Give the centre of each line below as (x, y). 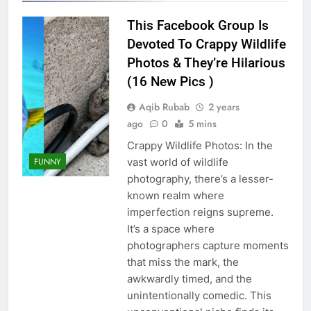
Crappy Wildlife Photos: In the (200, 146)
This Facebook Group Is (197, 26)
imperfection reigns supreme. (200, 212)
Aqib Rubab (164, 107)
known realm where (175, 196)
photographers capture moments (208, 246)
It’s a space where (170, 229)
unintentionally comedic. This (199, 296)
